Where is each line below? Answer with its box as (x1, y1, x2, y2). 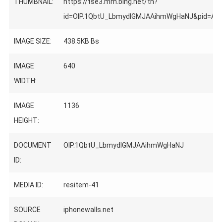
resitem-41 (63, 181, 99, 189)
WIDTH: (13, 77, 37, 85)
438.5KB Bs (63, 37, 99, 45)
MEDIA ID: (13, 181, 43, 189)
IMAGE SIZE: (13, 37, 52, 45)
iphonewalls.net (63, 206, 113, 214)
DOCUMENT (13, 141, 52, 149)
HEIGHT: (13, 116, 39, 124)
